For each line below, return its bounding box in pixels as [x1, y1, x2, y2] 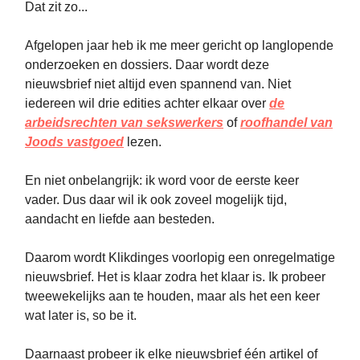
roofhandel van [240, 116, 333, 129]
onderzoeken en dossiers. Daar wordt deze [25, 58, 269, 72]
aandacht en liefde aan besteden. [25, 212, 215, 226]
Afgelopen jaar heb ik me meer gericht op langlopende [25, 39, 333, 52]
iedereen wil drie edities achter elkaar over [25, 96, 269, 110]
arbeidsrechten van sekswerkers [25, 116, 223, 129]
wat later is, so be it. [25, 309, 137, 322]
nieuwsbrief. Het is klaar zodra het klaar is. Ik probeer [25, 270, 325, 284]
